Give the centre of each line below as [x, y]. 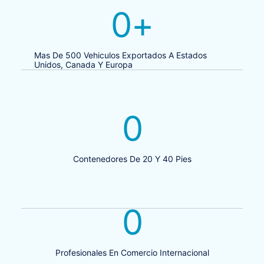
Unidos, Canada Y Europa [84, 65]
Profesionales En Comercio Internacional [132, 252]
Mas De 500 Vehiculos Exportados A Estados [121, 55]
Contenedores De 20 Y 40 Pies [132, 159]
